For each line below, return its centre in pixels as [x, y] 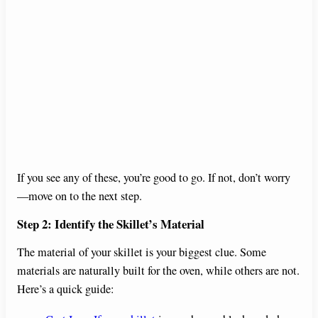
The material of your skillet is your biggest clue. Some [142, 252]
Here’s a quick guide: [66, 289]
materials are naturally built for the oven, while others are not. [158, 271]
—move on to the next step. [79, 196]
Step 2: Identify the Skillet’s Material [111, 224]
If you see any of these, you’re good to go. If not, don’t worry [154, 177]
